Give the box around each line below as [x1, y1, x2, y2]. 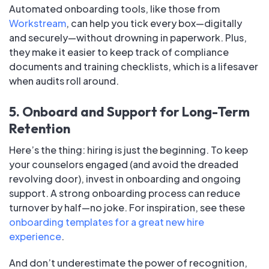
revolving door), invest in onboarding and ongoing [9, 172, 241, 186]
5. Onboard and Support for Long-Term [9, 103, 250, 121]
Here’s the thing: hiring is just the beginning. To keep [9, 144, 248, 157]
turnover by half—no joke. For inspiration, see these [9, 201, 245, 214]
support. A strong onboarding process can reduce [9, 187, 240, 200]
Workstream [9, 17, 66, 30]
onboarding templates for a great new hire [9, 216, 204, 229]
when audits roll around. [9, 74, 119, 88]
